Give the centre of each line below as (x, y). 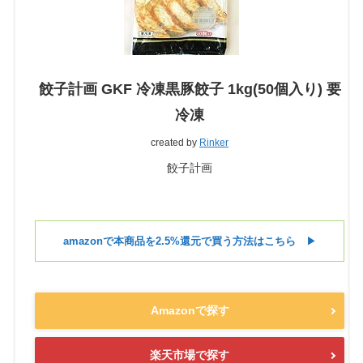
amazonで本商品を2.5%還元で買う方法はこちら (179, 241)
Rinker (214, 143)
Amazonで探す (190, 311)
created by (175, 143)
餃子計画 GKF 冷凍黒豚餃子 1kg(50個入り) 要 (190, 90)
